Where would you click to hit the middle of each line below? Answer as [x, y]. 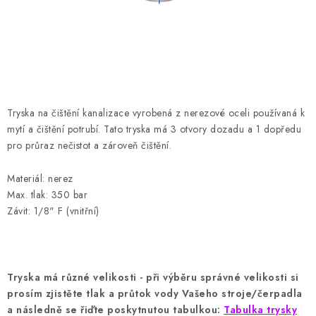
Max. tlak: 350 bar [47, 195]
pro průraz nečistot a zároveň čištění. [89, 145]
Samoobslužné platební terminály [83, 85]
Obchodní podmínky [56, 63]
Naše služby [37, 41]
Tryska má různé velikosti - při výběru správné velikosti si [153, 277]
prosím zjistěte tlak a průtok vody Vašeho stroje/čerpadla [155, 293]
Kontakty [213, 41]
